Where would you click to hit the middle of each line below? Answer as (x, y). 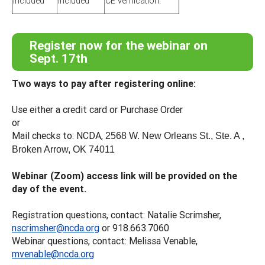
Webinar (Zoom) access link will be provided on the (125, 175)
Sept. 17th (59, 58)
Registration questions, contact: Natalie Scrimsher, (117, 214)
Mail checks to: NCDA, (59, 135)
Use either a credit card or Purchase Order (97, 109)
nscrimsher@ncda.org (56, 227)
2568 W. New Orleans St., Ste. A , (175, 135)
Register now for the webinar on (119, 45)
